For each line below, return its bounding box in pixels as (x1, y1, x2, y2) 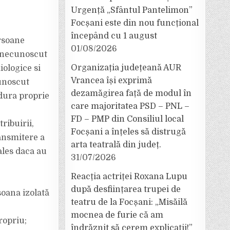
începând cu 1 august (71, 31, 157, 41)
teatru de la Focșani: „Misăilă (71, 198, 187, 207)
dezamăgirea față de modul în (71, 89, 191, 98)
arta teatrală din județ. (71, 140, 161, 149)
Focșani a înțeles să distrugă (71, 127, 186, 137)
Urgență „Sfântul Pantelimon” (71, 6, 193, 15)
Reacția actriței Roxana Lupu (71, 172, 187, 181)
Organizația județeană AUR (71, 63, 181, 72)
